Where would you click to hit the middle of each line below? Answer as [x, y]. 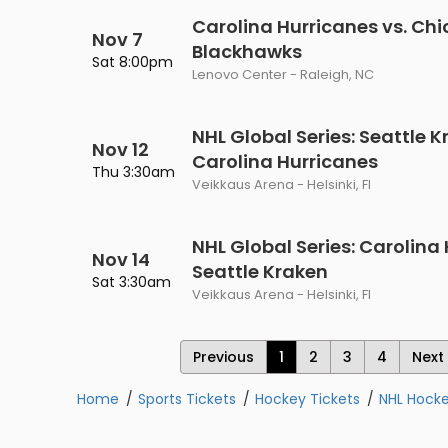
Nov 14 [121, 259]
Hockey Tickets [307, 399]
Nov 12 [120, 149]
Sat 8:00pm [132, 62]
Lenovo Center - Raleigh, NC [283, 74]
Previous [224, 357]
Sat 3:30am [131, 282]
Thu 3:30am [133, 172]
